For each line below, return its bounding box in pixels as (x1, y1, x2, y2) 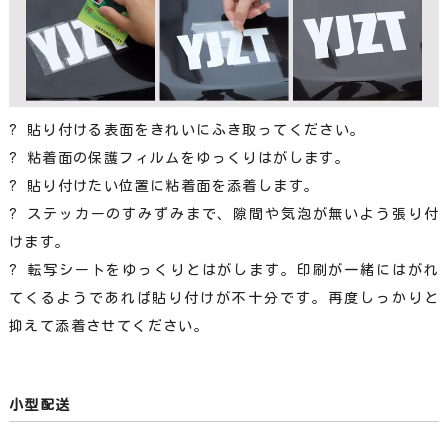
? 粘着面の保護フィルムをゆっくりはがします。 (8, 151, 351, 166)
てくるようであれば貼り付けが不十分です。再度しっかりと (8, 291, 440, 306)
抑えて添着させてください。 (8, 319, 210, 334)
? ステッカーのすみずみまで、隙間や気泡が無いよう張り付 (8, 207, 440, 222)
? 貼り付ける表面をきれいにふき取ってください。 (8, 123, 366, 138)
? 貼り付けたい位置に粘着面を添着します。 (8, 179, 320, 194)
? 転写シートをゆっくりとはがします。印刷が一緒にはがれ (8, 263, 440, 278)
